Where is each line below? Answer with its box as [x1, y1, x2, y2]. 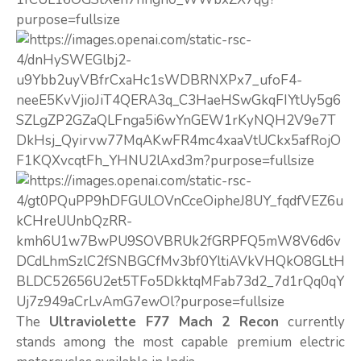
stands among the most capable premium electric [16, 332, 345, 351]
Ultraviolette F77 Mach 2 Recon [48, 312, 280, 331]
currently [279, 312, 346, 331]
